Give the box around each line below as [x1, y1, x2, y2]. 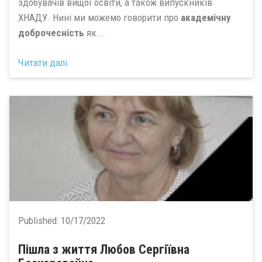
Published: [18, 214, 61, 226]
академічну [181, 12, 231, 23]
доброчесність [18, 27, 84, 39]
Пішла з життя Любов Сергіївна [18, 242, 189, 257]
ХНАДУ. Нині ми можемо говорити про [18, 12, 181, 23]
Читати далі [18, 56, 67, 68]
